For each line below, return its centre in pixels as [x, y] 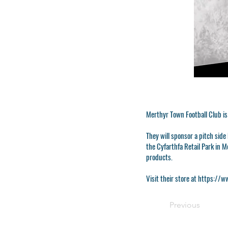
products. [159, 156]
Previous [185, 205]
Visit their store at [172, 178]
